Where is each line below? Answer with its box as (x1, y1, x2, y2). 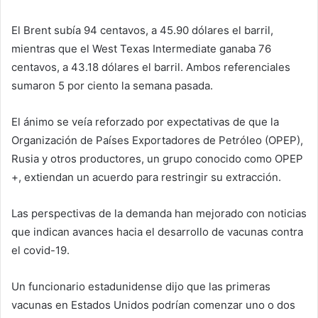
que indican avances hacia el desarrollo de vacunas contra (11, 225, 303, 239)
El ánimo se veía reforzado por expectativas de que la (11, 115, 279, 129)
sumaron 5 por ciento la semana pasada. (11, 79, 213, 93)
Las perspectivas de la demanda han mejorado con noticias (11, 207, 307, 221)
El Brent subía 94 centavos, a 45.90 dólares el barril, (11, 23, 273, 38)
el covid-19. (11, 243, 70, 258)
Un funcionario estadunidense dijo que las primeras (11, 280, 270, 294)
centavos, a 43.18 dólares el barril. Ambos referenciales (11, 60, 290, 75)
